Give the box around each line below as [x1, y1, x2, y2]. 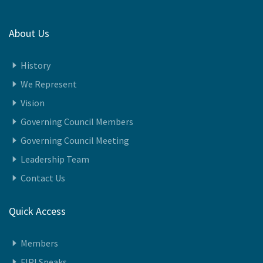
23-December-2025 [85, 2, 153, 14]
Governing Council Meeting [21, 217, 129, 229]
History [21, 141, 50, 154]
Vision [21, 179, 45, 191]
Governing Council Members [21, 198, 133, 210]
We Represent [21, 160, 77, 173]
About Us [9, 109, 49, 123]
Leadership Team [21, 235, 89, 248]
